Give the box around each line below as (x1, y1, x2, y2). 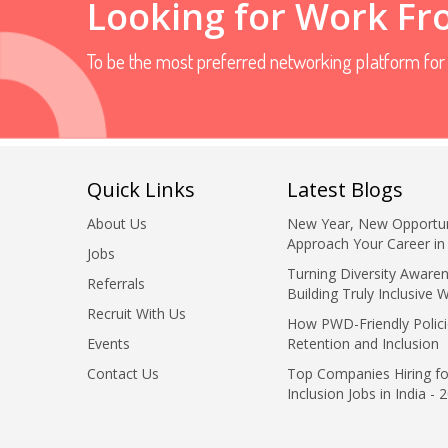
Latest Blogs (287, 175, 403, 203)
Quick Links (87, 175, 195, 203)
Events (87, 333, 130, 353)
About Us (87, 213, 147, 233)
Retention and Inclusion (287, 333, 439, 353)
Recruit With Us (87, 303, 186, 323)
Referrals (87, 273, 145, 293)
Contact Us (87, 363, 159, 383)
